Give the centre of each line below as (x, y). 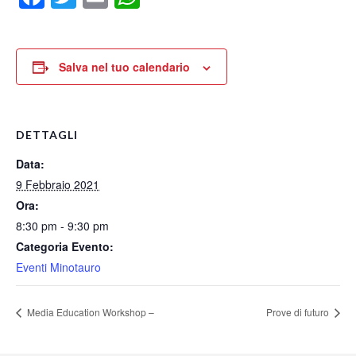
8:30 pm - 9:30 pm (62, 226)
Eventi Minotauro (58, 267)
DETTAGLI (47, 135)
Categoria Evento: (65, 247)
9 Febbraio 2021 (58, 185)
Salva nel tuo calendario (124, 67)
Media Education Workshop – (89, 311)
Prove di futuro (299, 311)
